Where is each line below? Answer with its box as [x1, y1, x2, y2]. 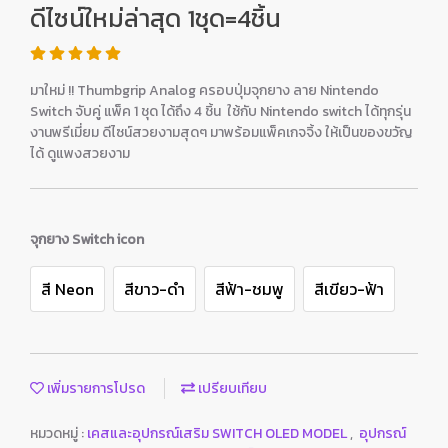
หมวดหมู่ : [30, 423, 87, 444]
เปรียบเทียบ [195, 378, 267, 399]
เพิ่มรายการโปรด [44, 378, 145, 399]
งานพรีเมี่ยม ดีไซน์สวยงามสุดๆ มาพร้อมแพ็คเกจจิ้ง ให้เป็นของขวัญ [30, 122, 412, 143]
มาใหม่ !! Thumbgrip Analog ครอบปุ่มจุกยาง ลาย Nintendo [30, 80, 379, 101]
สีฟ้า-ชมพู [215, 277, 284, 301]
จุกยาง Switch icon [30, 229, 144, 250]
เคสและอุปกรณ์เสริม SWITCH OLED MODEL [87, 423, 350, 444]
